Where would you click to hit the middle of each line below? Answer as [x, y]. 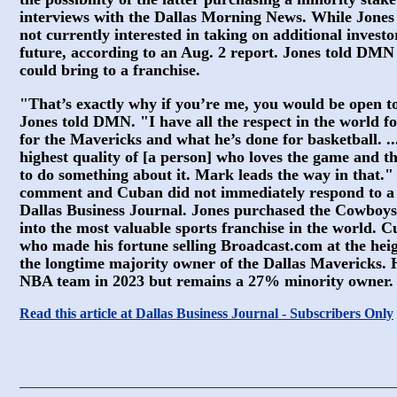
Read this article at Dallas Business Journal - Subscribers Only [206, 313]
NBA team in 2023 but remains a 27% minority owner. [206, 281]
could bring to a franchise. [110, 70]
